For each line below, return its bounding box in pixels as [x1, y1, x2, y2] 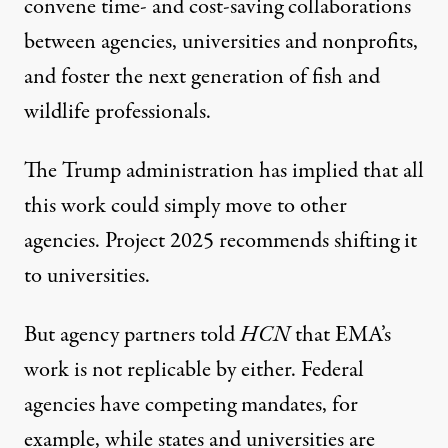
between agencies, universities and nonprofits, [24, 25, 418, 58]
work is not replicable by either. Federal [24, 353, 364, 386]
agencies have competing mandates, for [24, 388, 358, 421]
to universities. [24, 259, 150, 292]
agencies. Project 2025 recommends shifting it [24, 224, 417, 257]
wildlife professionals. [24, 95, 211, 128]
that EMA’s [290, 318, 391, 351]
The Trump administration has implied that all [24, 154, 424, 187]
